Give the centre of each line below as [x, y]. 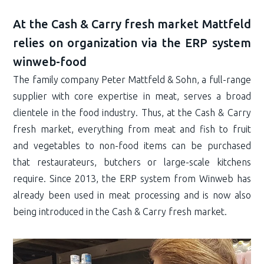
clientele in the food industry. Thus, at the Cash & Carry [132, 113]
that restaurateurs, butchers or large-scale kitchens [132, 162]
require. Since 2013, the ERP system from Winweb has [132, 179]
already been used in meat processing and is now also [132, 195]
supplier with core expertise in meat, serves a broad [132, 96]
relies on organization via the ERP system [132, 43]
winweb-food [50, 62]
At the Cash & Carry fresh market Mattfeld [132, 24]
